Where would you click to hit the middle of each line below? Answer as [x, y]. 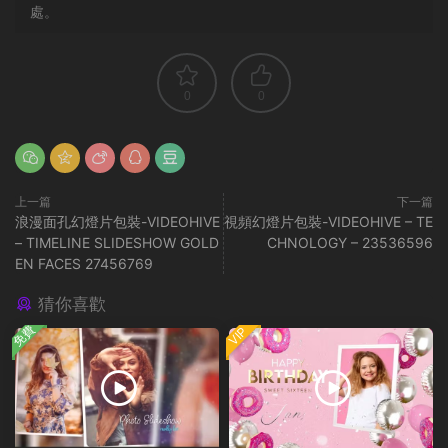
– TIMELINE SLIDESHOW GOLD [117, 242]
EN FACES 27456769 [84, 263]
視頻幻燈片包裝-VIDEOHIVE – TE [328, 221]
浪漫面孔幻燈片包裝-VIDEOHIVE [117, 221]
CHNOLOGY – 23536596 [350, 242]
